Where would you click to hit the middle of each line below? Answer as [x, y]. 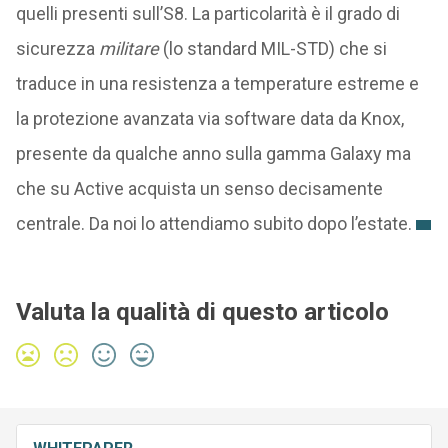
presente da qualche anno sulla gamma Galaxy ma [213, 153]
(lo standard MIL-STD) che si [274, 48]
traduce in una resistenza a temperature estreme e [217, 83]
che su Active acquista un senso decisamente [199, 188]
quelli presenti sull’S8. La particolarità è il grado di [207, 13]
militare [130, 48]
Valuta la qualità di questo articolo [202, 311]
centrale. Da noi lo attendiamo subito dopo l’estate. [213, 223]
